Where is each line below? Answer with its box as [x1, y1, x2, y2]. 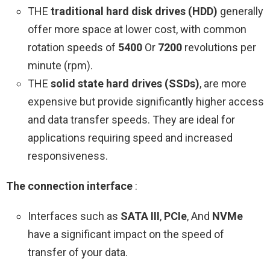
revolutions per [182, 41, 256, 54]
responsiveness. [28, 149, 108, 163]
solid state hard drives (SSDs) [51, 77, 199, 90]
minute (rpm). [28, 59, 93, 72]
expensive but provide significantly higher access [28, 95, 264, 108]
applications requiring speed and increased [28, 131, 233, 145]
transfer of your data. [28, 246, 128, 259]
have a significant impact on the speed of [28, 228, 224, 241]
